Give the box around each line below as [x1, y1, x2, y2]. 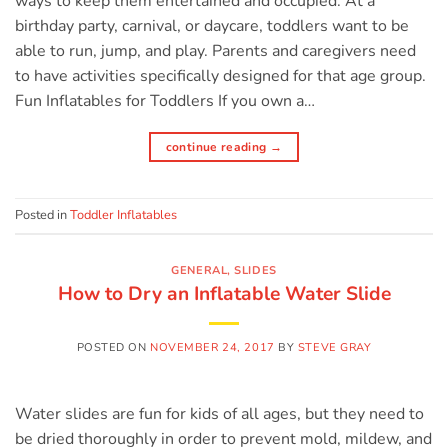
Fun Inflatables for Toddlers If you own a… [15, 89, 315, 112]
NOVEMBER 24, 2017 [150, 339, 275, 355]
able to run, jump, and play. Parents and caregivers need [15, 39, 416, 62]
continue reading [165, 138, 270, 155]
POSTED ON [76, 339, 151, 355]
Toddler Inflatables [70, 206, 177, 225]
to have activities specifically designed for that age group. [15, 64, 426, 87]
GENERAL [171, 262, 228, 278]
